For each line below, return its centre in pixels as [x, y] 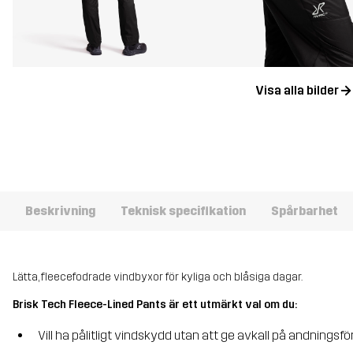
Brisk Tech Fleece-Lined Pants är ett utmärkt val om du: [155, 305]
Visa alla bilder [297, 91]
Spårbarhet [305, 210]
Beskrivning [60, 210]
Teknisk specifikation [183, 210]
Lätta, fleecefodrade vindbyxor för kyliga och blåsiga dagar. [158, 277]
